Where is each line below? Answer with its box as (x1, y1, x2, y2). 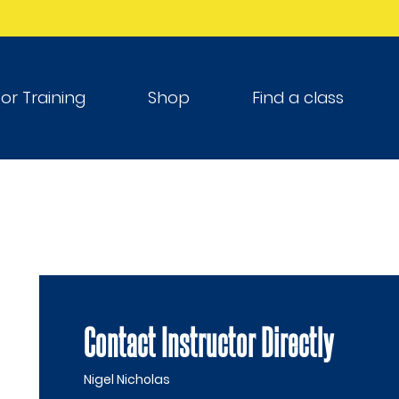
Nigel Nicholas (83, 370, 170, 388)
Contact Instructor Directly (83, 320, 334, 362)
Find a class (252, 86, 344, 109)
